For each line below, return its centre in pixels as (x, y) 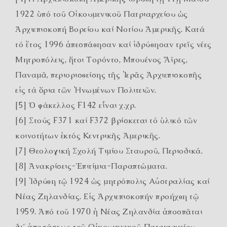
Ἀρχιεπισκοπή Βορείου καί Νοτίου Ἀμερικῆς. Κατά (110, 29)
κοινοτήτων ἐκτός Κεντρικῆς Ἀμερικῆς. (88, 136)
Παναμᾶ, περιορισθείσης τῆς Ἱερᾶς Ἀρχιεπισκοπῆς (108, 75)
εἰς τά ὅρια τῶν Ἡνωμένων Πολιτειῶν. (86, 90)
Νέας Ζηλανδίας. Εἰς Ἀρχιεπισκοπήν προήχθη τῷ (107, 196)
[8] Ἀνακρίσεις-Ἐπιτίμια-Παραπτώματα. (91, 166)
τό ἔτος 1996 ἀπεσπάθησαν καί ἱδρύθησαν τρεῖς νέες (113, 44)
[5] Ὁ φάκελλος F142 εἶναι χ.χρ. (76, 105)
